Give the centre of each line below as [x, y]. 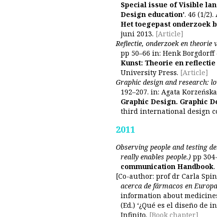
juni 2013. [137, 34]
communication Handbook [167, 166]
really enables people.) [156, 157]
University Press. [149, 72]
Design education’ [153, 14]
